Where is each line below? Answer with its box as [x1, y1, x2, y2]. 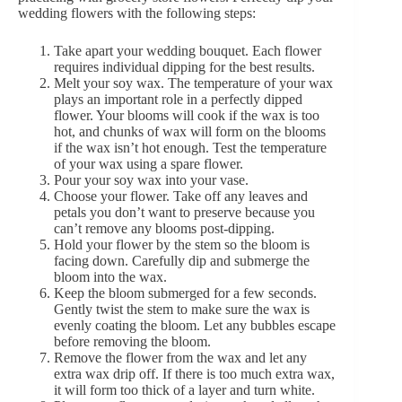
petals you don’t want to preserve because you [54, 204, 315, 220]
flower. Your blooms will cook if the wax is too [54, 107, 319, 123]
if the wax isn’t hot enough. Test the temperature [54, 139, 327, 155]
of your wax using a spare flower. [54, 155, 243, 171]
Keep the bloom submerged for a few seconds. [54, 284, 317, 301]
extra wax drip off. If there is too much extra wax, [54, 365, 335, 381]
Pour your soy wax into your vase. [54, 171, 249, 188]
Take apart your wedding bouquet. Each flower [54, 42, 321, 58]
